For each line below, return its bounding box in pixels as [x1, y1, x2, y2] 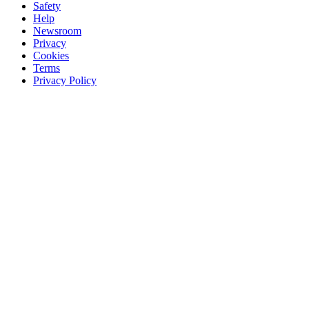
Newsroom [33, 25, 81, 37]
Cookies [33, 50, 69, 62]
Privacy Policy [33, 74, 97, 87]
